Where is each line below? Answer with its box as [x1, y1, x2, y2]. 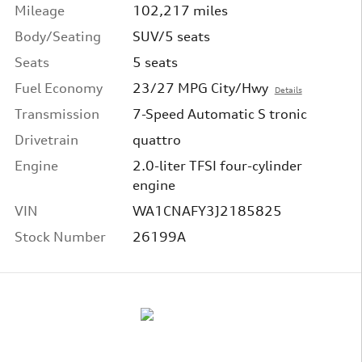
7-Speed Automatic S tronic [132, 105, 308, 122]
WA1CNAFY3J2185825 [132, 202, 282, 219]
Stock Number [15, 228, 106, 245]
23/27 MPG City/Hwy [132, 79, 268, 96]
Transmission [15, 105, 99, 122]
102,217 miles [132, 2, 228, 19]
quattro [132, 131, 181, 148]
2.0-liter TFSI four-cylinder [132, 157, 302, 174]
